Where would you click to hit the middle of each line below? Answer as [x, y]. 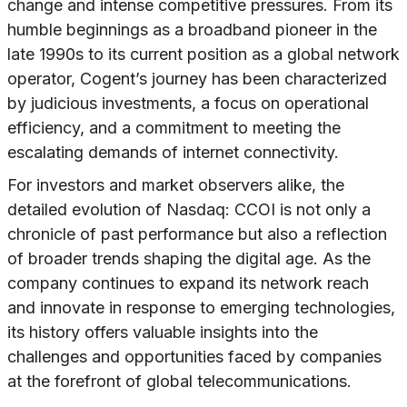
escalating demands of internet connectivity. [173, 153]
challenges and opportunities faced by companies [194, 357]
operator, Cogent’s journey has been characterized [197, 79]
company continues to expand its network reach [188, 283]
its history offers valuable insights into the [163, 333]
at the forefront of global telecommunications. [179, 382]
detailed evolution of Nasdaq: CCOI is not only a [189, 210]
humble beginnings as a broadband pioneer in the [192, 30]
